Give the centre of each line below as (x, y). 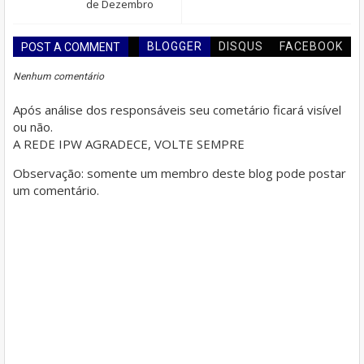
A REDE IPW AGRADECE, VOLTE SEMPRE (129, 143)
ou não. (33, 126)
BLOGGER (175, 47)
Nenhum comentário (58, 77)
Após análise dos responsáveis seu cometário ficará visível (177, 109)
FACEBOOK (311, 47)
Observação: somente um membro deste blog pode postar (180, 173)
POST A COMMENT (71, 48)
